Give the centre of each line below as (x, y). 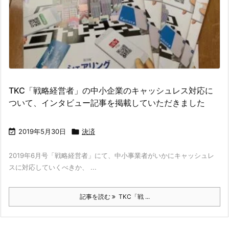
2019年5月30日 (42, 132)
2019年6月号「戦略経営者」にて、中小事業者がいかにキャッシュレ (111, 156)
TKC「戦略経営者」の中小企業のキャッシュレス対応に (111, 91)
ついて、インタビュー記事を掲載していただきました (107, 103)
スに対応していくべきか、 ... (53, 167)
